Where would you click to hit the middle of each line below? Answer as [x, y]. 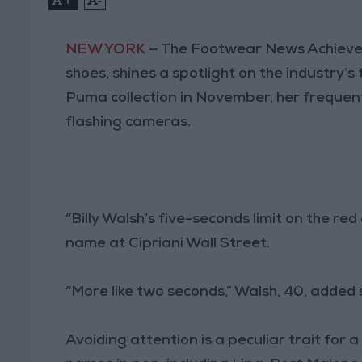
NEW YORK [106, 50]
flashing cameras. [128, 122]
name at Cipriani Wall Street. [168, 244]
